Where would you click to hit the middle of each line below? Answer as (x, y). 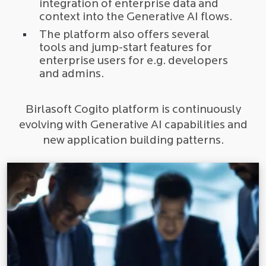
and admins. (72, 74)
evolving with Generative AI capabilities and (133, 125)
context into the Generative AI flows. (136, 17)
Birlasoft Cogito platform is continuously (133, 110)
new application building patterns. (133, 140)
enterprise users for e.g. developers (134, 61)
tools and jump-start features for (126, 48)
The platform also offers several (124, 35)
